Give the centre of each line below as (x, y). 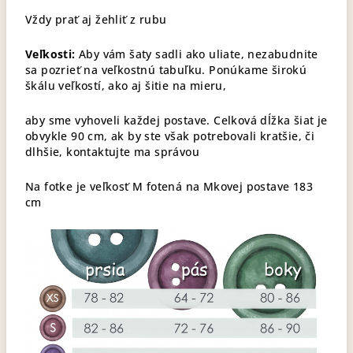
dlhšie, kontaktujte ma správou (112, 152)
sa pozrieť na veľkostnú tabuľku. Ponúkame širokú (166, 70)
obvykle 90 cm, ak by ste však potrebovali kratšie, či (170, 136)
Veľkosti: (50, 54)
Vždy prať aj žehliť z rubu (96, 19)
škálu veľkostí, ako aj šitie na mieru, (126, 85)
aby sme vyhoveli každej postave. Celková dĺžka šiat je (176, 120)
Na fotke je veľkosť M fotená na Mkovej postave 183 (169, 186)
